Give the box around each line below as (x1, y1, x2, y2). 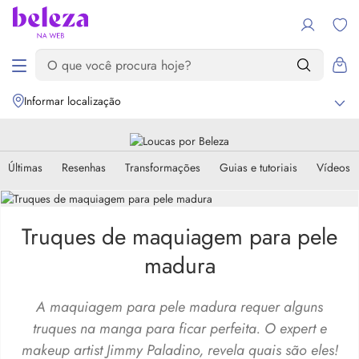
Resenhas (62, 159, 106, 175)
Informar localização (24, 93, 121, 109)
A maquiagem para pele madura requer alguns (36, 296, 323, 317)
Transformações (125, 159, 200, 175)
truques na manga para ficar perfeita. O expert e (32, 318, 327, 339)
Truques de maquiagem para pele (22, 220, 337, 253)
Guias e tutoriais (220, 159, 297, 175)
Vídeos (317, 159, 350, 175)
